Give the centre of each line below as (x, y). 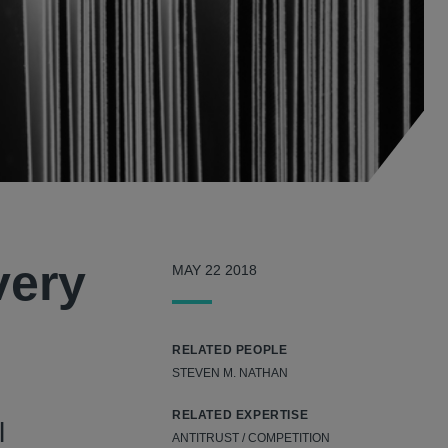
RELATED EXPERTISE (240, 415)
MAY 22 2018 (214, 270)
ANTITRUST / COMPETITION (251, 438)
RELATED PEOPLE (230, 350)
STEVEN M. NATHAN (230, 373)
